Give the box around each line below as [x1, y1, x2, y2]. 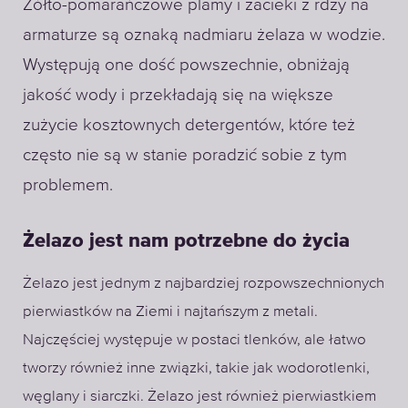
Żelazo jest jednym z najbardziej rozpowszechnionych [23, 273, 384, 291]
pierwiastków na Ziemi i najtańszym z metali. [23, 301, 318, 320]
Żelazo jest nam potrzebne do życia [23, 231, 350, 251]
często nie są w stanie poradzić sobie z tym [23, 145, 347, 164]
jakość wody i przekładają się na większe [23, 85, 333, 104]
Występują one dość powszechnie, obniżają [23, 55, 350, 74]
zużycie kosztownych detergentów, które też [23, 115, 355, 134]
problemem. [23, 175, 113, 194]
